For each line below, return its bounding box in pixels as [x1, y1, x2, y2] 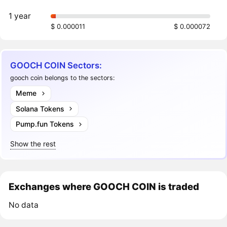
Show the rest [10, 139, 56, 148]
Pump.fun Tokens [15, 120, 73, 129]
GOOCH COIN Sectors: [10, 60, 102, 71]
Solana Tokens [15, 104, 64, 113]
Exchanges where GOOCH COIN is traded [9, 180, 200, 192]
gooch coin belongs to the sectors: [10, 73, 115, 82]
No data [9, 200, 39, 210]
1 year [9, 11, 31, 21]
